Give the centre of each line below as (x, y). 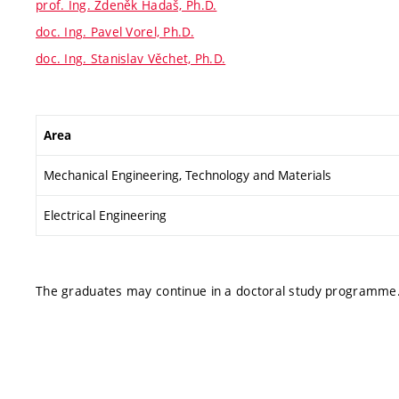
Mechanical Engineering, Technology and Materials (187, 175)
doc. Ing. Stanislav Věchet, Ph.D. (131, 58)
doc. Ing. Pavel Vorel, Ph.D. (115, 32)
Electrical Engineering (105, 215)
